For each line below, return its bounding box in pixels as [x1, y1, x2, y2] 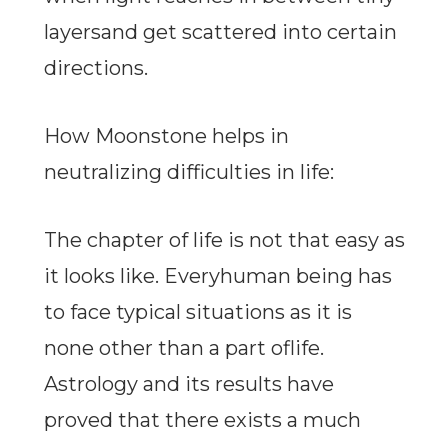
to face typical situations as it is [43, 300, 352, 325]
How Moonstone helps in [43, 124, 289, 149]
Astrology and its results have [43, 372, 334, 397]
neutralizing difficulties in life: [43, 160, 334, 185]
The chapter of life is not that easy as [43, 228, 405, 253]
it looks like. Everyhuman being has [43, 264, 392, 289]
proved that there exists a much [43, 408, 361, 433]
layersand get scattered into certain [43, 20, 397, 45]
